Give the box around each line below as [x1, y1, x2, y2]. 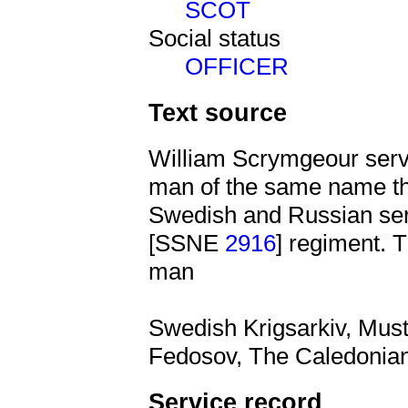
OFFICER [185, 53, 289, 81]
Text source [148, 98, 287, 127]
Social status [148, 25, 280, 53]
